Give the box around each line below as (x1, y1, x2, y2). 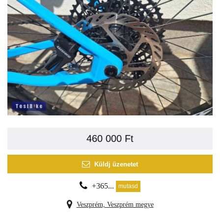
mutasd (118, 183, 138, 190)
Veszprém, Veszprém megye (76, 201, 154, 209)
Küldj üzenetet (94, 160, 138, 168)
